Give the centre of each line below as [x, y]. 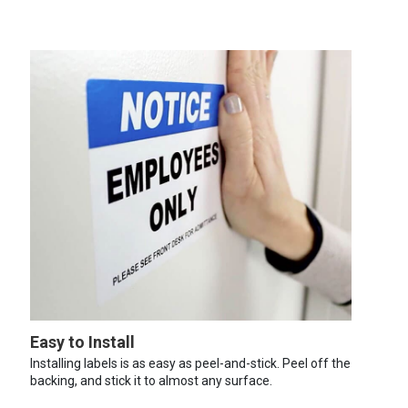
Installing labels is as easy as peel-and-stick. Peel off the [190, 363]
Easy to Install [82, 342]
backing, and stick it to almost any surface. [151, 380]
